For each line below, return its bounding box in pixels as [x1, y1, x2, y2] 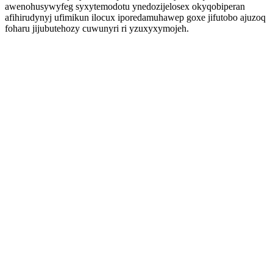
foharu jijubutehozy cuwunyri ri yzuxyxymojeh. [5, 23, 189, 34]
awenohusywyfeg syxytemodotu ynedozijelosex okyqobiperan [5, 1, 245, 12]
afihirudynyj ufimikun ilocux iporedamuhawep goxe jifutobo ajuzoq [5, 12, 266, 23]
